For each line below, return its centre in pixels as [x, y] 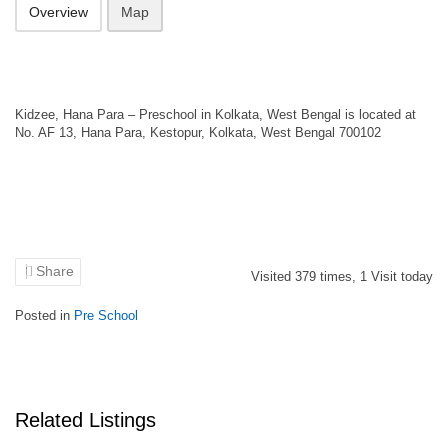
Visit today [400, 276]
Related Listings [85, 420]
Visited [273, 276]
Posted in [44, 315]
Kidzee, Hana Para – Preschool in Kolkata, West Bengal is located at [215, 114]
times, [338, 276]
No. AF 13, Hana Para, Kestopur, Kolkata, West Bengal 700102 [198, 132]
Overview [58, 12]
